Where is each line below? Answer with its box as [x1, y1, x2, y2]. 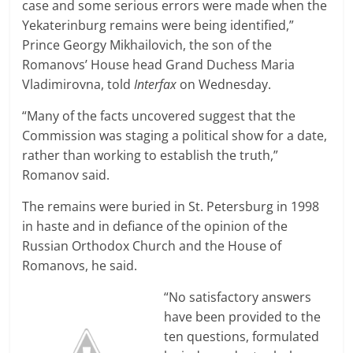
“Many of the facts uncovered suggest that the [22, 106, 296, 124]
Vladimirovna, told [22, 75, 135, 93]
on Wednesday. [176, 75, 272, 93]
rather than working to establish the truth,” [22, 146, 279, 164]
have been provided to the [164, 307, 321, 325]
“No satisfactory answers [164, 288, 312, 306]
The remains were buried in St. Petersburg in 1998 [22, 197, 320, 215]
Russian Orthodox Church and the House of [22, 236, 282, 255]
